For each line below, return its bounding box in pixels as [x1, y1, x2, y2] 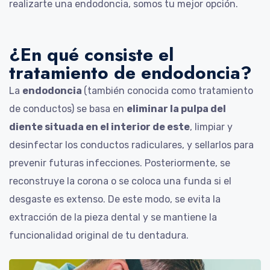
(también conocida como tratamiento [84, 84, 253, 96]
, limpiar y [190, 121, 233, 133]
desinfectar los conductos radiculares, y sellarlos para [9, 139, 254, 151]
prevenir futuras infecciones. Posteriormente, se [9, 157, 230, 169]
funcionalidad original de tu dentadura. [9, 229, 189, 241]
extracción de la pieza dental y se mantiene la [9, 211, 217, 223]
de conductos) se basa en [9, 102, 127, 115]
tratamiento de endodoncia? [9, 59, 252, 86]
